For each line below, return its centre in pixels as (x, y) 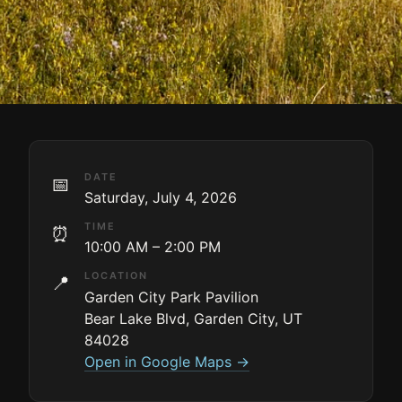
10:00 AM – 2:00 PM (153, 247)
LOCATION (116, 276)
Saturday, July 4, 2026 (161, 197)
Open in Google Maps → (167, 361)
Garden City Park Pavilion (171, 297)
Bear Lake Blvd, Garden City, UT (193, 318)
